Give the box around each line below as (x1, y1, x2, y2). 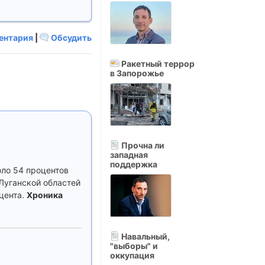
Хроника (27, 190, 63, 200)
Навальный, (119, 231, 170, 241)
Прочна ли (119, 140, 164, 150)
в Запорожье (110, 68, 164, 78)
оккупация (110, 250, 154, 260)
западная (110, 150, 148, 160)
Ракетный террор (119, 59, 195, 69)
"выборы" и (110, 241, 158, 251)
